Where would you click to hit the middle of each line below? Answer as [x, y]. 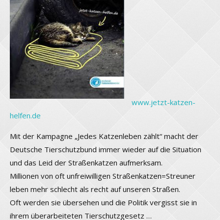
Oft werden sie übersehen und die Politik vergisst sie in [103, 202]
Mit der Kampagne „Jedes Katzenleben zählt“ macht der [104, 136]
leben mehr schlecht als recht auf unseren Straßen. [95, 189]
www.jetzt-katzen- [164, 102]
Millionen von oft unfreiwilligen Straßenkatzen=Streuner [103, 176]
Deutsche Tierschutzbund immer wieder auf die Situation [106, 149]
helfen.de [25, 115]
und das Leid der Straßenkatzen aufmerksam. [86, 162]
